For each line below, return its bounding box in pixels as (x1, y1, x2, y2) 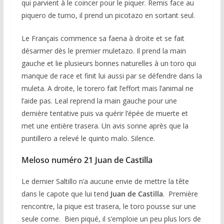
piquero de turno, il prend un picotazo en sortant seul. (21, 10, 195, 20)
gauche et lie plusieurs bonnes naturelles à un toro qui (21, 58, 196, 68)
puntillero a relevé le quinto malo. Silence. (21, 133, 155, 143)
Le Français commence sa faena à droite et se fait (21, 33, 184, 43)
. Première (162, 188, 198, 198)
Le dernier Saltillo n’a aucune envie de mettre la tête (21, 176, 189, 186)
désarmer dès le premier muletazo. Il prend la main (21, 45, 186, 55)
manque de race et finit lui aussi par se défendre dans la (21, 70, 202, 80)
